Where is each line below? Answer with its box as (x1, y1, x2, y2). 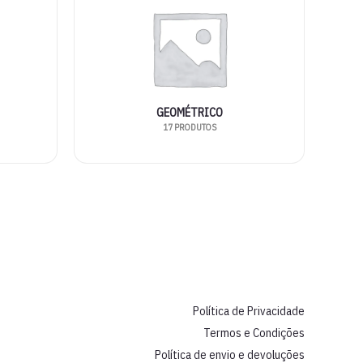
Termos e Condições (203, 325, 305, 341)
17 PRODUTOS (162, 122, 216, 134)
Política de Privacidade (193, 303, 305, 319)
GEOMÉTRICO (156, 105, 223, 121)
